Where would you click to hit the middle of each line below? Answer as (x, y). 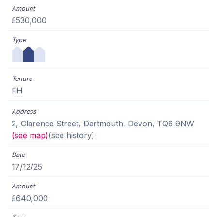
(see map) (30, 135)
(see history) (71, 135)
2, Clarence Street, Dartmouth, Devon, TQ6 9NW (103, 124)
